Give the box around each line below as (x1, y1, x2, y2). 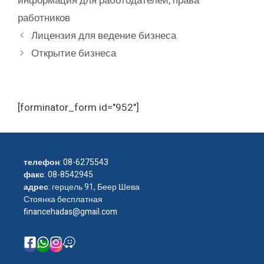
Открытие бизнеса (31, 46, 117, 61)
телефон (24, 156, 60, 169)
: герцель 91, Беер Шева (48, 181, 140, 193)
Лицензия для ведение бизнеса (31, 28, 177, 43)
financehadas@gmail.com (24, 206, 117, 218)
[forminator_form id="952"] (18, 100, 139, 115)
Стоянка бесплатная (24, 193, 103, 206)
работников (18, 11, 70, 25)
